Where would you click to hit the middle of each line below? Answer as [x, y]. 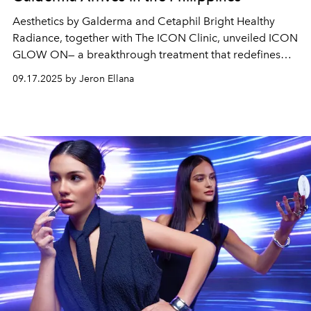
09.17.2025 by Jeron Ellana [73, 78]
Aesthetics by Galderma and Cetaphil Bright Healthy [144, 21]
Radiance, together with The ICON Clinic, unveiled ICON [155, 37]
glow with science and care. [83, 71]
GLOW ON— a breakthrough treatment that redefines [146, 54]
